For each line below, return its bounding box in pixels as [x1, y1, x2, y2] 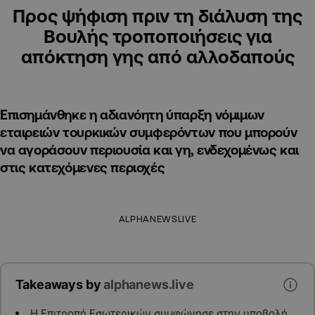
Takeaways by [15, 277, 104, 292]
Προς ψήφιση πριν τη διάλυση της [13, 5, 302, 27]
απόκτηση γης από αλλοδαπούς [20, 46, 295, 67]
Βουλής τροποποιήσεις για [43, 25, 272, 47]
